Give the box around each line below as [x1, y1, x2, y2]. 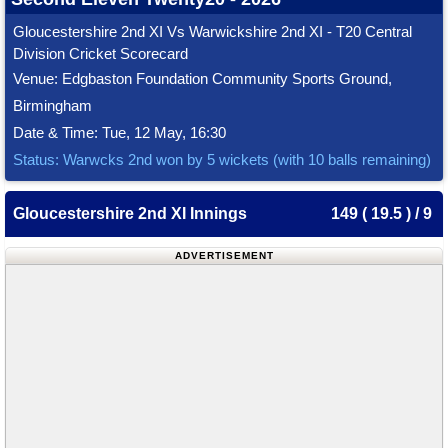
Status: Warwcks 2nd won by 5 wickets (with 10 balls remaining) [13, 151, 431, 168]
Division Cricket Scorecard [13, 45, 188, 62]
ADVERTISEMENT [174, 250, 274, 261]
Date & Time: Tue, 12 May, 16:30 [13, 124, 226, 141]
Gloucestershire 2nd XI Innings [13, 205, 247, 222]
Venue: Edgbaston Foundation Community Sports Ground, [13, 70, 392, 87]
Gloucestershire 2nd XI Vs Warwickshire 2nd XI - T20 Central [13, 23, 412, 40]
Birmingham [13, 97, 92, 114]
